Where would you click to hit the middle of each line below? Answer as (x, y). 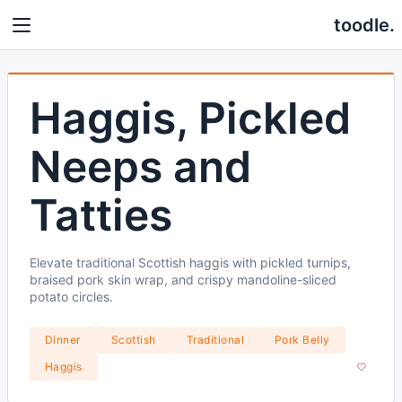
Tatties (101, 215)
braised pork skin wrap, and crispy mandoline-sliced (183, 280)
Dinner (63, 340)
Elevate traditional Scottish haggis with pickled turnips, (190, 262)
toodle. (364, 25)
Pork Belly (302, 340)
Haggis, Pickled (190, 118)
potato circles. (71, 297)
